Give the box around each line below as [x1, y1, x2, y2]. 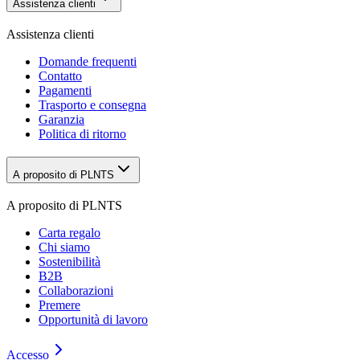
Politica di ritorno [39, 127, 126, 141]
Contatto [39, 69, 82, 84]
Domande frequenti [39, 55, 137, 69]
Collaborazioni [39, 283, 113, 297]
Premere [39, 297, 80, 312]
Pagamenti [39, 84, 92, 98]
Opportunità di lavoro [39, 312, 148, 326]
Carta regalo [39, 225, 100, 239]
